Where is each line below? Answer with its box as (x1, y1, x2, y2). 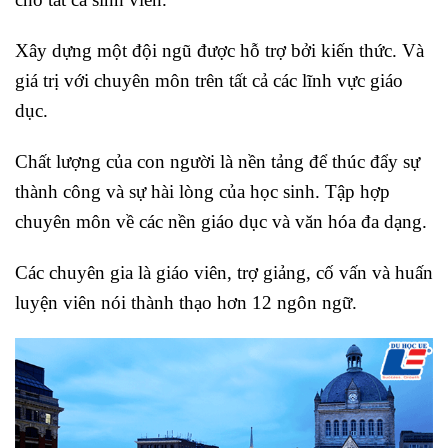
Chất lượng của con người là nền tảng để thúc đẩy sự (15, 150, 420, 172)
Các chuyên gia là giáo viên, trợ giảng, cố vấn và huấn (15, 261, 433, 283)
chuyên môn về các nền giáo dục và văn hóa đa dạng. (15, 210, 427, 232)
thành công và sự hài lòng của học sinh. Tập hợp (15, 180, 390, 202)
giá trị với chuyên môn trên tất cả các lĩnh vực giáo (15, 70, 403, 92)
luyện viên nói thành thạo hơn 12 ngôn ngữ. (15, 291, 357, 313)
